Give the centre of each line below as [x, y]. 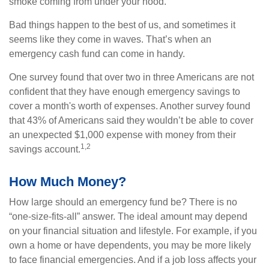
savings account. [45, 149]
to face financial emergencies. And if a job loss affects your [133, 260]
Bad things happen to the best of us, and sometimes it [122, 25]
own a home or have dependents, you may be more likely [130, 245]
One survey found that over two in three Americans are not [131, 77]
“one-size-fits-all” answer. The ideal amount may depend [128, 216]
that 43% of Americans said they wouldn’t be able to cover [131, 120]
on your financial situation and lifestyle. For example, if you [133, 231]
